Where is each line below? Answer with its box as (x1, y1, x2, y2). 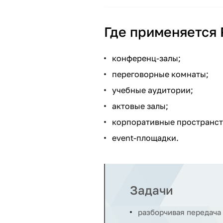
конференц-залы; (112, 53, 181, 63)
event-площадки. (112, 133, 179, 143)
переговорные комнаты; (112, 69, 209, 79)
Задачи (130, 183, 173, 197)
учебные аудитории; (112, 85, 193, 95)
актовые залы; (112, 101, 168, 111)
